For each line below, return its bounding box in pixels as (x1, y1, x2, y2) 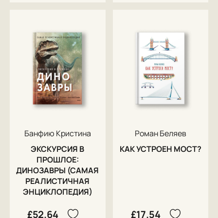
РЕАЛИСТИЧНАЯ (25, 175, 90, 186)
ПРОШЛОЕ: (36, 154, 79, 165)
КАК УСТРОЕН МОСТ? (119, 143, 201, 154)
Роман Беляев (134, 127, 186, 139)
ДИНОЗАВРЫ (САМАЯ (16, 164, 99, 176)
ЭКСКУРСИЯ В (31, 143, 85, 154)
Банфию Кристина (24, 127, 91, 139)
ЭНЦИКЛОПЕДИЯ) (22, 186, 92, 197)
